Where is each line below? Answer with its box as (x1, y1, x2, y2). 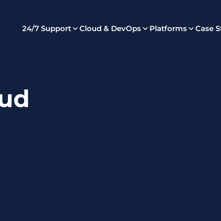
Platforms (149, 24, 187, 33)
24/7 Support (22, 24, 71, 33)
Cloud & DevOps (79, 24, 141, 33)
